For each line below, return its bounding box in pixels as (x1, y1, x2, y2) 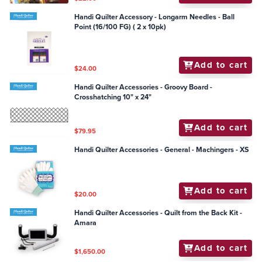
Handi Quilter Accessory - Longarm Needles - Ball (74, 12, 235, 23)
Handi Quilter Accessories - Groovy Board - (74, 82, 213, 93)
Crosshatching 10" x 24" (135, 92, 152, 103)
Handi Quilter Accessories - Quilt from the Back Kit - (74, 207, 243, 218)
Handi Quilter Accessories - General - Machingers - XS (74, 144, 249, 156)
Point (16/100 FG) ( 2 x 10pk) (74, 22, 167, 33)
